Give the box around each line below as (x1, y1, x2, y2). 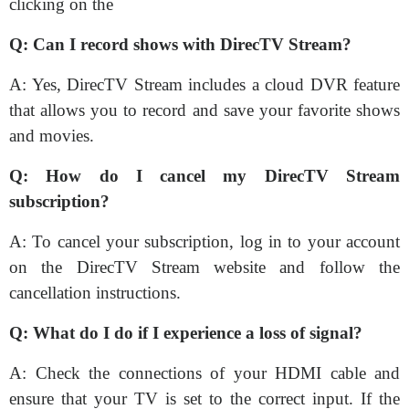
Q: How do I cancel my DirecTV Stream (9, 166, 400, 185)
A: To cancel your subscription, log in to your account (9, 232, 400, 251)
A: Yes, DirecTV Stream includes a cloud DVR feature (9, 75, 400, 94)
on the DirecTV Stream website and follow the (9, 257, 400, 277)
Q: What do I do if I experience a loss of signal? (9, 323, 362, 342)
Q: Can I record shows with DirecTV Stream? (9, 35, 351, 54)
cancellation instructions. (9, 283, 181, 302)
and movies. (9, 126, 94, 145)
